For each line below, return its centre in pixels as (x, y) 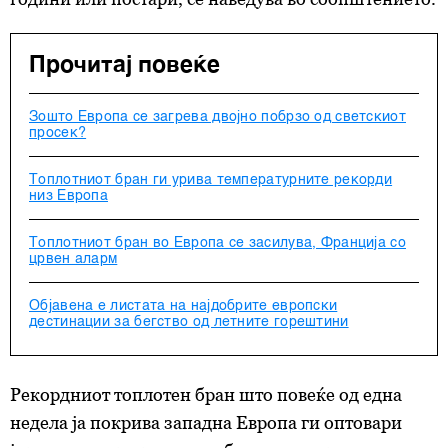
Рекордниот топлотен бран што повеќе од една (206, 394)
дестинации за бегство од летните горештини (189, 322)
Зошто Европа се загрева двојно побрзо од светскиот (217, 117)
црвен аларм (73, 259)
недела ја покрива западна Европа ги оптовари (206, 422)
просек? (58, 133)
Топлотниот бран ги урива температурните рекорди (211, 180)
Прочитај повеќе (124, 65)
